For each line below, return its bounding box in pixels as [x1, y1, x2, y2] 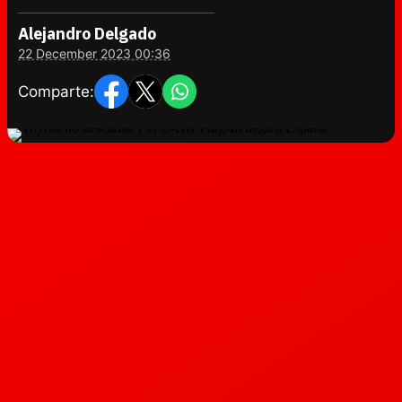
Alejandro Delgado [18, 23, 156, 44]
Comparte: [18, 82, 94, 100]
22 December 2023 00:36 [18, 46, 170, 61]
